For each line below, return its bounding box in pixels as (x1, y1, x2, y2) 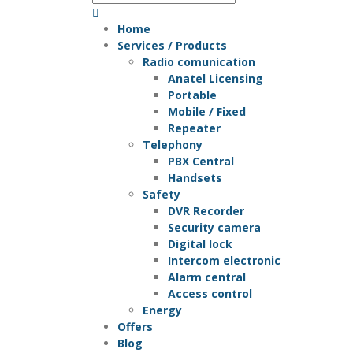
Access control (168, 285, 252, 301)
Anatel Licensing (168, 70, 263, 86)
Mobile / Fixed (168, 103, 246, 119)
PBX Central (168, 153, 234, 169)
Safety (143, 186, 180, 202)
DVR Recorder (168, 203, 244, 218)
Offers (117, 318, 153, 334)
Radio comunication (143, 54, 255, 69)
